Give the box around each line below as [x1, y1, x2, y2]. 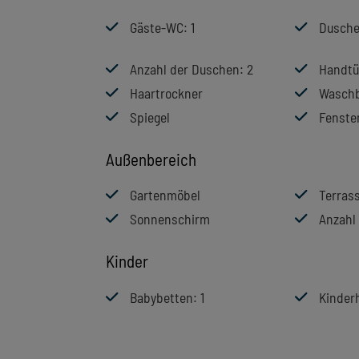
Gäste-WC [130, 18, 184, 36]
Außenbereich [106, 148, 196, 169]
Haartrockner [130, 83, 203, 102]
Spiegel [130, 107, 170, 126]
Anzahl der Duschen [130, 59, 240, 78]
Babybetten [130, 288, 193, 307]
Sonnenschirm [130, 210, 210, 228]
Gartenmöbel [130, 186, 200, 204]
